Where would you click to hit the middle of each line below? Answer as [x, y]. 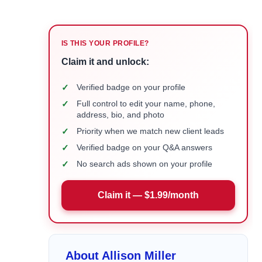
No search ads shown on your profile [144, 164]
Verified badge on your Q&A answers [144, 147]
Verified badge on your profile [131, 87]
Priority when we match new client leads [150, 131]
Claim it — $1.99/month [148, 195]
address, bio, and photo [120, 115]
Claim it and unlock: [105, 62]
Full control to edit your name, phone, [146, 104]
